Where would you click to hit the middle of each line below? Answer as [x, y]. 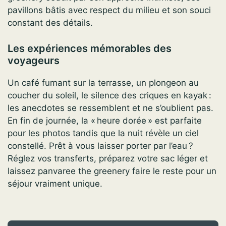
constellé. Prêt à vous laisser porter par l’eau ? [100, 146]
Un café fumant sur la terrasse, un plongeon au [103, 82]
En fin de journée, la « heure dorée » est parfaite [105, 120]
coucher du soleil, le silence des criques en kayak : [109, 95]
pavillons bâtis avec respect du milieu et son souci [109, 10]
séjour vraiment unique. [55, 183]
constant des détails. [50, 23]
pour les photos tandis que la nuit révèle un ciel [103, 133]
